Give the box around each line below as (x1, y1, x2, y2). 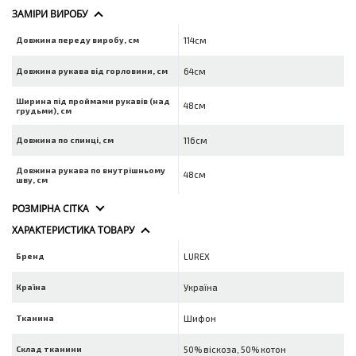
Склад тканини (16, 344, 82, 354)
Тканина (16, 313, 54, 323)
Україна (183, 282, 218, 293)
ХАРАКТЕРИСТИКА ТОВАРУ (12, 223, 134, 238)
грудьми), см (16, 106, 72, 116)
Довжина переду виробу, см (16, 35, 139, 45)
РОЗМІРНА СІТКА (12, 202, 89, 216)
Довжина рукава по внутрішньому (16, 165, 165, 176)
